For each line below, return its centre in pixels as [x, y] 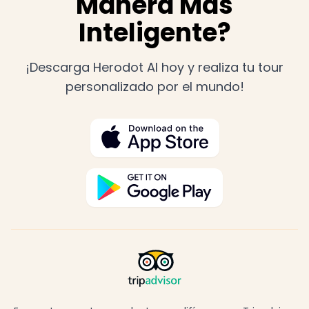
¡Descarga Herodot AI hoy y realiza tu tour [154, 68]
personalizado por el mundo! [154, 87]
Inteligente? [154, 33]
